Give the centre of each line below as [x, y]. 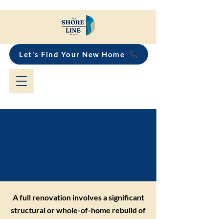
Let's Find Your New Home [72, 54]
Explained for [78, 145]
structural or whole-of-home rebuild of [78, 210]
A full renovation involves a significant [78, 197]
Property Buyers [78, 163]
